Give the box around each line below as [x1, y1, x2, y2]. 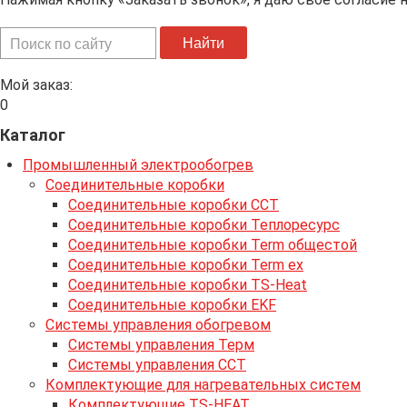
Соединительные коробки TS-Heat [68, 276, 307, 293]
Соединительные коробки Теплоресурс [68, 216, 340, 233]
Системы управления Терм [68, 336, 254, 353]
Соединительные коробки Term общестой [68, 236, 357, 253]
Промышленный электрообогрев [23, 156, 253, 174]
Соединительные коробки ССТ [68, 196, 279, 213]
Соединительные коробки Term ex [68, 256, 303, 273]
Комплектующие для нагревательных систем [45, 376, 361, 393]
